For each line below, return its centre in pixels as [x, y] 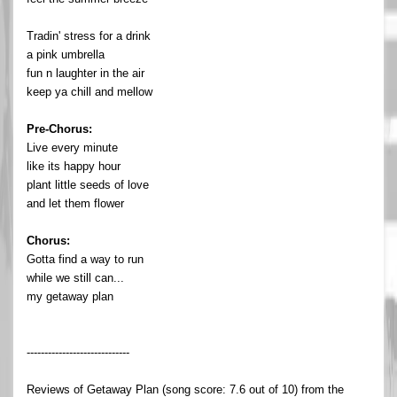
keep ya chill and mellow [90, 91]
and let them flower [75, 203]
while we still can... [75, 277]
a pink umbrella [66, 54]
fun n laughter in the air [86, 73]
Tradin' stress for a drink [89, 35]
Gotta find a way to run [85, 259]
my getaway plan [70, 296]
